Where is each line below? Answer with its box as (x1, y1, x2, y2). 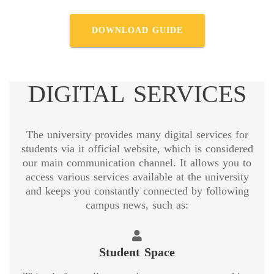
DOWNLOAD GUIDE (91, 21, 183, 39)
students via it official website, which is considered (21, 138, 253, 159)
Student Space (99, 240, 175, 264)
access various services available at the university (25, 166, 249, 187)
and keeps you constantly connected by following (25, 180, 249, 201)
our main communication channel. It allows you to (23, 152, 251, 173)
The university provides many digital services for (26, 124, 248, 145)
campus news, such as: (86, 194, 188, 215)
